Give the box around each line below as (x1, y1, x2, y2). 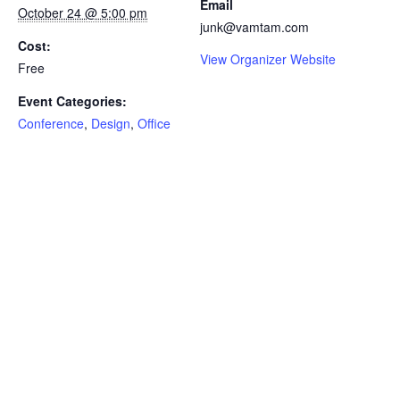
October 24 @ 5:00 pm (18, 3, 147, 21)
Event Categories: (18, 91, 127, 110)
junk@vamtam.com (200, 17, 309, 36)
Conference (18, 113, 84, 132)
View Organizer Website (200, 49, 336, 68)
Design (91, 113, 130, 132)
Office (137, 113, 171, 132)
